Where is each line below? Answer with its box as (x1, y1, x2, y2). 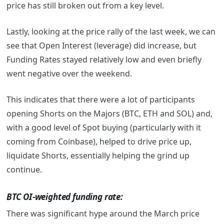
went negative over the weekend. (6, 68, 134, 79)
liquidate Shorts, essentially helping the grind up (6, 150, 189, 161)
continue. (6, 164, 44, 175)
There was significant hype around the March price (6, 208, 199, 219)
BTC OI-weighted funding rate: (6, 190, 123, 202)
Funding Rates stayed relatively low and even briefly (6, 54, 201, 65)
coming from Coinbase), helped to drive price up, (6, 136, 191, 147)
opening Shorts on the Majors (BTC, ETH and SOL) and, (6, 108, 212, 119)
